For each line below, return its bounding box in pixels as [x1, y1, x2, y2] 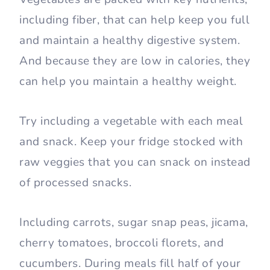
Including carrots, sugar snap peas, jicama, [19, 214, 248, 230]
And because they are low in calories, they [19, 52, 250, 69]
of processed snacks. [19, 174, 131, 190]
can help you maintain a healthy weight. [19, 73, 237, 89]
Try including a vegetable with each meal [19, 113, 243, 129]
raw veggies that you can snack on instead [19, 154, 251, 170]
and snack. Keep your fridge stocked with [19, 133, 243, 149]
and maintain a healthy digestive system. [19, 32, 240, 48]
